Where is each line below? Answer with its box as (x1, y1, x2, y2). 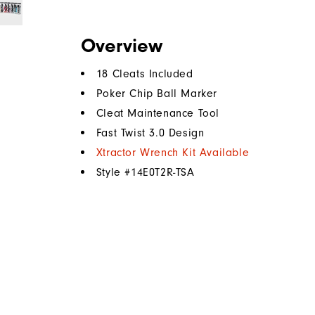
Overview (80, 34, 162, 58)
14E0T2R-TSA (131, 166, 195, 179)
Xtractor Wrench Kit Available (96, 146, 250, 160)
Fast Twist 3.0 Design (96, 127, 205, 140)
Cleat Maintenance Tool (96, 107, 220, 120)
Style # (96, 166, 131, 179)
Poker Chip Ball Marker (96, 87, 218, 101)
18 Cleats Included (96, 67, 193, 81)
